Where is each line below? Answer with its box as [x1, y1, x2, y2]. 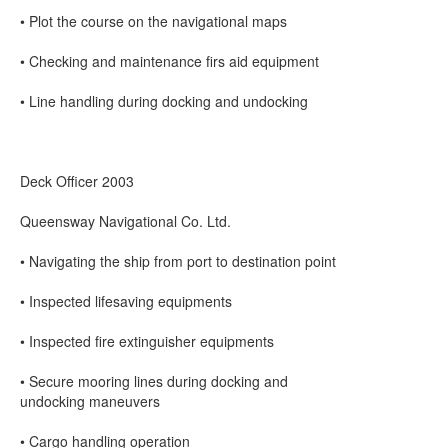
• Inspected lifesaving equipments [20, 291, 232, 311]
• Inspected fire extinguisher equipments [20, 331, 274, 351]
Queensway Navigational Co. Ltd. [20, 211, 231, 231]
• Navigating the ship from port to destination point [20, 251, 336, 271]
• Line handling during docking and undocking [20, 91, 308, 111]
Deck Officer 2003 [20, 171, 134, 191]
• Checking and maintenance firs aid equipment [20, 51, 319, 71]
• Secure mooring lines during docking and [20, 371, 288, 391]
